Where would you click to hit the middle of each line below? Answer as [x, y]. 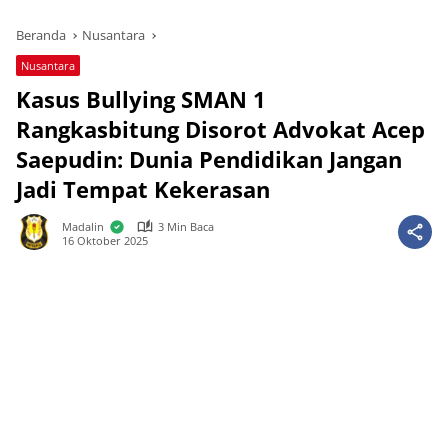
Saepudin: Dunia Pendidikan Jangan [209, 159]
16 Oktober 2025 [105, 240]
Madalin [83, 226]
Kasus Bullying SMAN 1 [141, 99]
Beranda [41, 35]
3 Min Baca [186, 226]
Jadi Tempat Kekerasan [143, 189]
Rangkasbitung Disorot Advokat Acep [220, 129]
